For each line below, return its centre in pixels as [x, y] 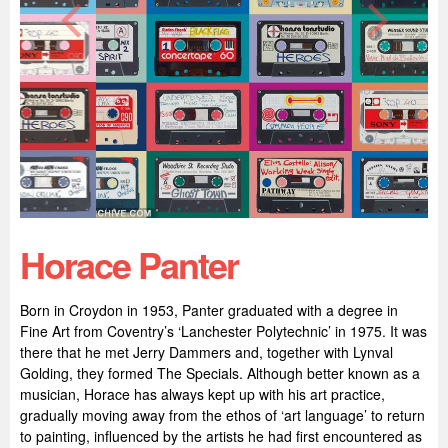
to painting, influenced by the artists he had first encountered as [221, 436]
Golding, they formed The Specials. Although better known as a [220, 373]
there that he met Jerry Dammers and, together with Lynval [206, 352]
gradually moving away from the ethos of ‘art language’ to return [222, 415]
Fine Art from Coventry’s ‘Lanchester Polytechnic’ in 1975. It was [223, 331]
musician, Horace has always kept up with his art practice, [202, 394]
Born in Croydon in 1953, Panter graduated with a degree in [209, 310]
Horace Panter [129, 264]
